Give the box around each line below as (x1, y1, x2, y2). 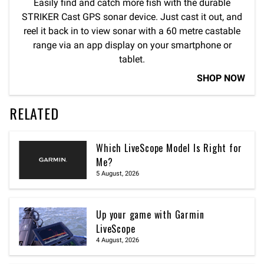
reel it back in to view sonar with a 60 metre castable (24, 25, 240, 37)
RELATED (9, 103, 59, 124)
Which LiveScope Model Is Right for (96, 141, 242, 156)
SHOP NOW (197, 72, 245, 84)
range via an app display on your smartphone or (32, 39, 232, 51)
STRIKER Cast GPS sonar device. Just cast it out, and (22, 11, 242, 23)
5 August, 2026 (96, 170, 140, 178)
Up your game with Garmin (96, 207, 204, 222)
